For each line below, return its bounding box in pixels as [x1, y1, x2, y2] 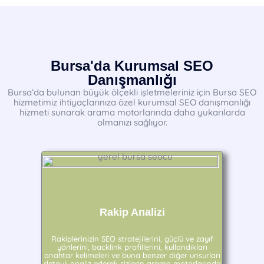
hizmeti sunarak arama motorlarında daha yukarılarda [19, 107, 245, 118]
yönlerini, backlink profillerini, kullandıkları [57, 242, 207, 252]
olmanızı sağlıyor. [97, 117, 167, 128]
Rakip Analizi [99, 206, 165, 218]
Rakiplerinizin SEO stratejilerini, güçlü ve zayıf [51, 234, 213, 243]
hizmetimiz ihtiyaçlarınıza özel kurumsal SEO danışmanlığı [14, 97, 250, 108]
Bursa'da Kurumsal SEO [51, 58, 213, 74]
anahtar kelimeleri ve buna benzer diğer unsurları [44, 250, 220, 260]
